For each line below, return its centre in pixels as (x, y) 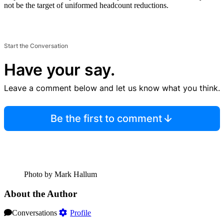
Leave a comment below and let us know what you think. (112, 88)
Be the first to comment (106, 118)
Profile (81, 213)
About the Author (40, 193)
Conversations (34, 213)
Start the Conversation (36, 45)
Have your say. (59, 69)
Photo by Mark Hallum (60, 174)
